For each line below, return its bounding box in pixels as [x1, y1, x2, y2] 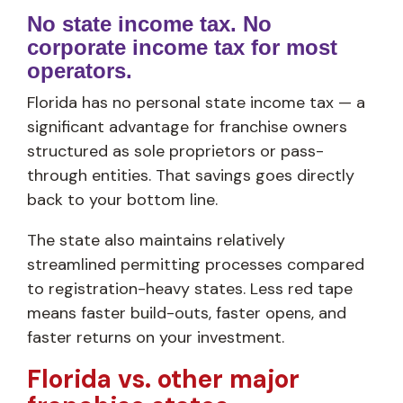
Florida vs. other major [27, 362, 300, 396]
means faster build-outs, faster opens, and [27, 301, 346, 324]
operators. [27, 58, 132, 83]
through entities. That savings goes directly [27, 164, 354, 186]
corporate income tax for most [27, 34, 337, 59]
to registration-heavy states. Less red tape [27, 277, 353, 300]
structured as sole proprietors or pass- [27, 139, 324, 162]
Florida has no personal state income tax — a [27, 91, 365, 113]
